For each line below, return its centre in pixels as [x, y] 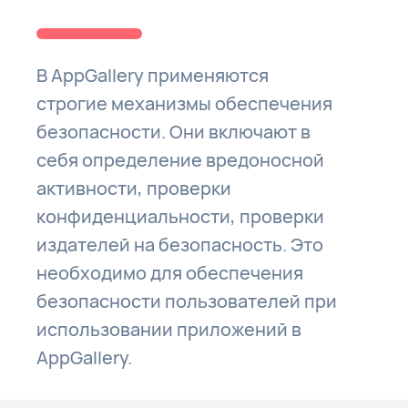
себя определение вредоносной [181, 160]
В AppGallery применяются [153, 75]
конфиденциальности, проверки [181, 216]
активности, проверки [134, 188]
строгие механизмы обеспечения [185, 103]
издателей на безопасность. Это [180, 245]
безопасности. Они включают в [174, 132]
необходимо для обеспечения [170, 273]
